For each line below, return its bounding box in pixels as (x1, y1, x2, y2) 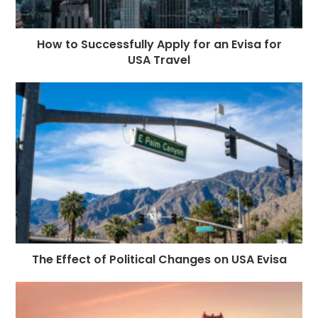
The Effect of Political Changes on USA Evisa (31, 251, 287, 268)
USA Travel (128, 51, 190, 68)
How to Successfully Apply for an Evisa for (36, 35, 282, 53)
